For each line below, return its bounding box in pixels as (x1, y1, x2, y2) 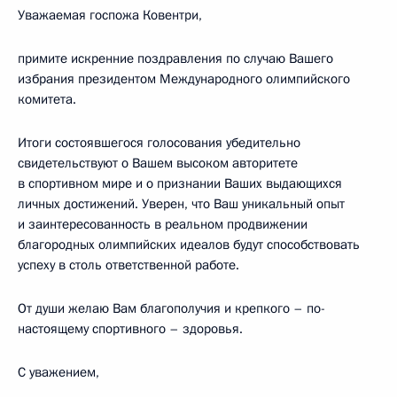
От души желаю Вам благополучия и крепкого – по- (18, 300, 325, 317)
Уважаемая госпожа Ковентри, (18, 6, 202, 24)
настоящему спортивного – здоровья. (18, 320, 243, 338)
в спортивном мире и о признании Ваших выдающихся (18, 175, 342, 192)
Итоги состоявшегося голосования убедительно (18, 134, 300, 152)
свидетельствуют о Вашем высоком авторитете (18, 154, 298, 172)
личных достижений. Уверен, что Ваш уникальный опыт (18, 195, 345, 213)
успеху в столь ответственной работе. (18, 256, 239, 274)
